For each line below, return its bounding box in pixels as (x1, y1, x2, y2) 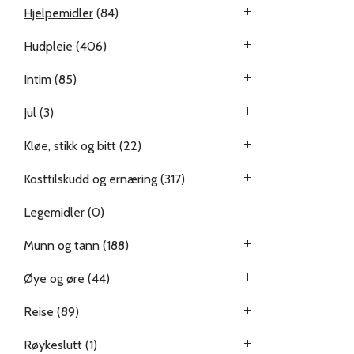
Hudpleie (24, 39, 73, 54)
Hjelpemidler (24, 6, 93, 21)
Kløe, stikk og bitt (24, 138, 116, 153)
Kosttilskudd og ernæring (24, 171, 157, 186)
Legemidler (24, 205, 85, 220)
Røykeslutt (24, 337, 82, 352)
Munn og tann (24, 238, 100, 253)
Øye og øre (24, 271, 85, 286)
